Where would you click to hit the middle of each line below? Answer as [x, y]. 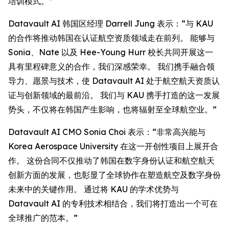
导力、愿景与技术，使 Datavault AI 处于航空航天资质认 [114, 81]
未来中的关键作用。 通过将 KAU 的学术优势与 [94, 189]
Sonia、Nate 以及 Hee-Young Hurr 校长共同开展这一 [111, 52]
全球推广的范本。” [43, 218]
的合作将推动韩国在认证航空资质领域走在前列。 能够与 [111, 38]
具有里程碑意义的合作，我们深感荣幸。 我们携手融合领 [111, 67]
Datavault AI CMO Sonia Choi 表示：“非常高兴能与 [107, 132]
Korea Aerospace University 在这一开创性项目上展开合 [113, 146]
